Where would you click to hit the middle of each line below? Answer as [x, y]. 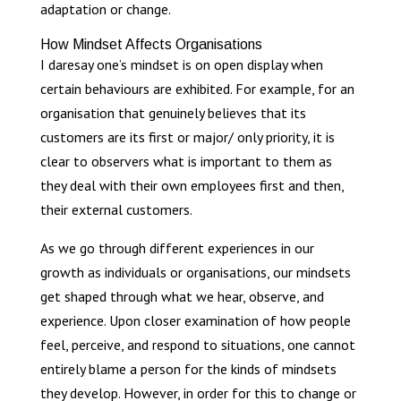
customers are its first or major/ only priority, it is [187, 137]
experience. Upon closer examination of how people [195, 321]
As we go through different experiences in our [177, 248]
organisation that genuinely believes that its [173, 113]
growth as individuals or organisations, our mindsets [195, 273]
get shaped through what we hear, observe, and [182, 297]
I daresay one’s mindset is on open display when [181, 65]
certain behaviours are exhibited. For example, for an [197, 89]
